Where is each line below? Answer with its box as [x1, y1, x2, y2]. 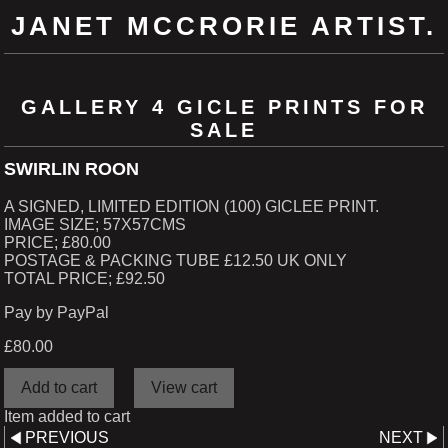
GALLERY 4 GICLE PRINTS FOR [20, 96, 428, 119]
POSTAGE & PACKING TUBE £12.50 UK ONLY [4, 252, 347, 270]
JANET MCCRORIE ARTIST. [11, 12, 437, 40]
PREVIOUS [25, 428, 109, 446]
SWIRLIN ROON [4, 159, 139, 180]
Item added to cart [4, 407, 130, 425]
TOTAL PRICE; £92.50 [4, 270, 165, 288]
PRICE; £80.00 [4, 234, 111, 252]
